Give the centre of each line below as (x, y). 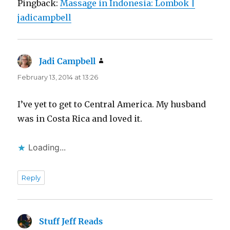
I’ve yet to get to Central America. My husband (112, 104)
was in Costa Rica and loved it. (80, 119)
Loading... (47, 148)
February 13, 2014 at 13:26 (58, 77)
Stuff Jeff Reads (71, 222)
